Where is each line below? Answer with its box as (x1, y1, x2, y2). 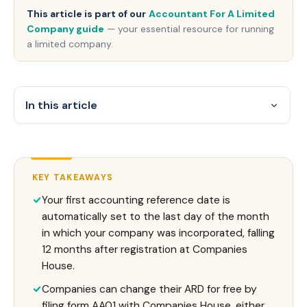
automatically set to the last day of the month (42, 210, 269, 223)
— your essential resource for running (104, 23, 274, 35)
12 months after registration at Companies (42, 243, 247, 256)
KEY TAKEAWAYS (32, 172, 114, 183)
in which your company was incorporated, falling (42, 226, 275, 240)
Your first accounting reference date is (42, 193, 230, 207)
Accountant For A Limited (149, 8, 275, 20)
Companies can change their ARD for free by (42, 282, 257, 296)
